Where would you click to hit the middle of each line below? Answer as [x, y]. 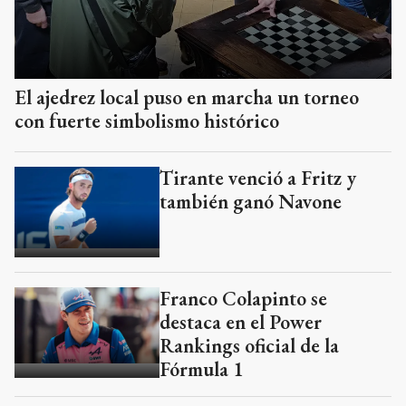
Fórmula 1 [201, 370]
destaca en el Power [241, 323]
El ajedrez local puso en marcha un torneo [187, 98]
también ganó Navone [251, 202]
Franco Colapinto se [243, 299]
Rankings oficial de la [249, 346]
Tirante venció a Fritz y [258, 179]
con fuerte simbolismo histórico [147, 121]
